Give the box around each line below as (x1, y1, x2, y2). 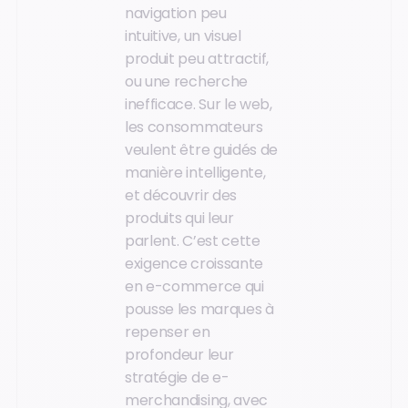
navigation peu (125, 2, 227, 24)
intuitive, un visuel (125, 25, 241, 46)
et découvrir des (125, 184, 237, 206)
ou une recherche (125, 70, 248, 92)
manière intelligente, (125, 161, 266, 183)
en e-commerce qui (125, 275, 264, 297)
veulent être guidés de (125, 138, 278, 160)
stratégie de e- (125, 366, 229, 388)
